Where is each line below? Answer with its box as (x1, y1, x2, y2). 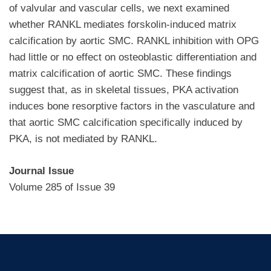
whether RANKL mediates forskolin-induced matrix (9, 19, 237, 31)
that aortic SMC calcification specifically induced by (9, 117, 243, 129)
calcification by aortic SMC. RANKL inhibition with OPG (9, 35, 259, 47)
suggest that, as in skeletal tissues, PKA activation (9, 84, 238, 96)
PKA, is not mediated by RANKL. (9, 133, 157, 145)
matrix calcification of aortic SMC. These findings (9, 68, 232, 80)
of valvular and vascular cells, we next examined (9, 2, 229, 15)
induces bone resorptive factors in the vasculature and (9, 100, 255, 113)
